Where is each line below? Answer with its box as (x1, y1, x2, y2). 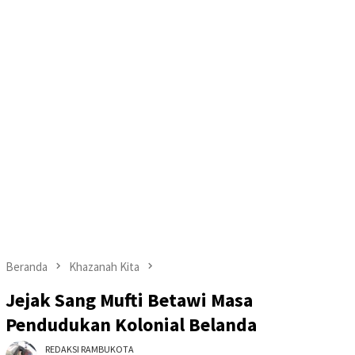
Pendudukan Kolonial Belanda (6, 312, 257, 338)
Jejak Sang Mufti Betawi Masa (6, 288, 253, 313)
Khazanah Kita (69, 258, 139, 274)
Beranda (6, 258, 48, 274)
